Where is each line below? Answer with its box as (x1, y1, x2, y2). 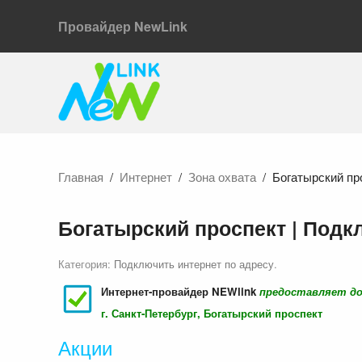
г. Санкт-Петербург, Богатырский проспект (101, 305, 322, 322)
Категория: (58, 256, 114, 272)
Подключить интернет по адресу (114, 256, 274, 272)
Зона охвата (188, 168, 256, 186)
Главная (58, 168, 103, 186)
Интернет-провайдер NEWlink (101, 284, 259, 300)
